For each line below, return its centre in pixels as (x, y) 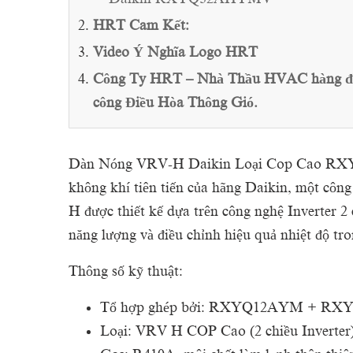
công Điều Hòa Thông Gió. (175, 102)
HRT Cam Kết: (141, 25)
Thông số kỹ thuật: (126, 271)
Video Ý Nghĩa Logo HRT (175, 52)
